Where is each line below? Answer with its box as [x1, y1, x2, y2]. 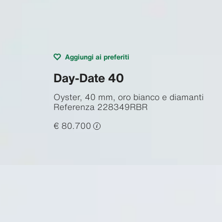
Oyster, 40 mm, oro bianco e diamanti [53, 90, 204, 103]
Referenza [53, 100, 95, 113]
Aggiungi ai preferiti [64, 51, 129, 62]
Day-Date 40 [53, 68, 124, 87]
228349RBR [97, 100, 148, 113]
